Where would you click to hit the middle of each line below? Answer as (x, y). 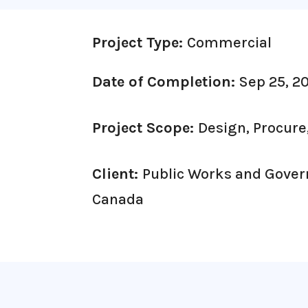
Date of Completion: (166, 81)
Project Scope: (145, 128)
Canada (118, 199)
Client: (118, 174)
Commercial (230, 42)
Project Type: (140, 42)
